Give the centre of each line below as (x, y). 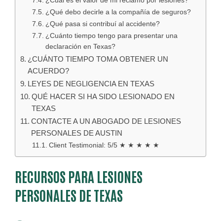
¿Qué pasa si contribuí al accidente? (102, 24)
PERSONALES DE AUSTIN (77, 133)
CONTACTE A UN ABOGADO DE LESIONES (106, 121)
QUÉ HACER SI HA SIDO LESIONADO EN (103, 96)
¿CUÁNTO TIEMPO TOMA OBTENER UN (98, 59)
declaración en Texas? (80, 47)
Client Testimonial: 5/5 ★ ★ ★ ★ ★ (104, 145)
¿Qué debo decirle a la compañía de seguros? (118, 12)
